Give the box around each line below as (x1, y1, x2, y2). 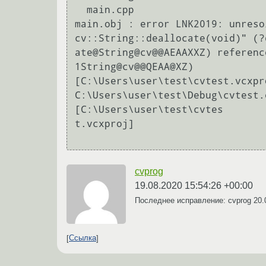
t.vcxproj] (75, 118, 134, 130)
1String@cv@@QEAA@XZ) (75, 61, 194, 73)
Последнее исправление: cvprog (135, 195, 254, 205)
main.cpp (75, 4, 87, 16)
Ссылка (69, 233, 96, 243)
